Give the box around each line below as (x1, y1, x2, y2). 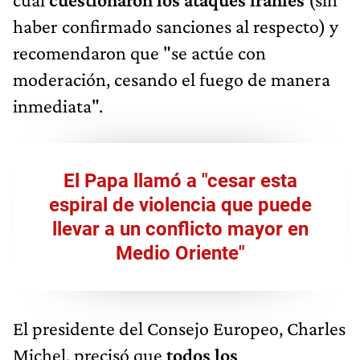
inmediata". (13, 94, 103, 117)
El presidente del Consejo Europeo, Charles (13, 317, 346, 339)
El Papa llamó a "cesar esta (63, 169, 297, 192)
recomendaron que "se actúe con (13, 41, 266, 63)
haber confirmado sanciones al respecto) (13, 14, 325, 37)
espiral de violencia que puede (48, 193, 312, 216)
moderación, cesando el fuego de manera (13, 67, 330, 90)
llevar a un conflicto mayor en (51, 217, 309, 240)
